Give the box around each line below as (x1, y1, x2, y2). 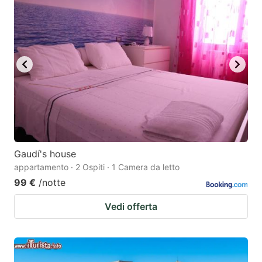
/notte (39, 177, 65, 189)
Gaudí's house (14, 148, 76, 160)
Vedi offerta (105, 201, 157, 213)
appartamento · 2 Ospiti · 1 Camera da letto (14, 162, 180, 173)
